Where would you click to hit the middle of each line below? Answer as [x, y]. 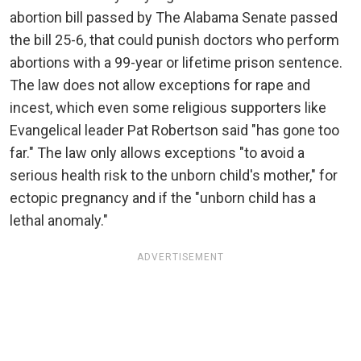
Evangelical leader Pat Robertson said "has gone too [174, 131]
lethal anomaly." [60, 221]
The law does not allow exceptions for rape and [160, 85]
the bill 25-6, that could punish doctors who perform [174, 40]
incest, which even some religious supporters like [168, 108]
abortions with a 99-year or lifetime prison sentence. [176, 63]
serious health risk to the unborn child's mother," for [174, 176]
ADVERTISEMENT [180, 257]
